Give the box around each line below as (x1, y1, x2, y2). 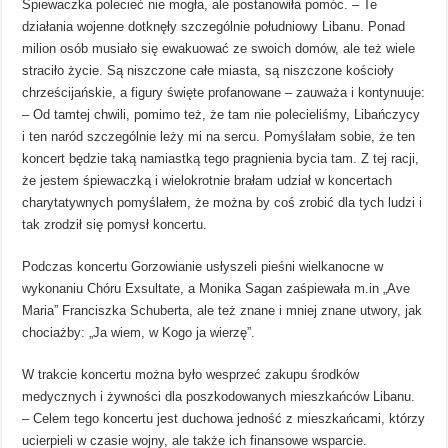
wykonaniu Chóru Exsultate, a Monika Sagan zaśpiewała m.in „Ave (22, 280, 411, 296)
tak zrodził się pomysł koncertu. (22, 216, 208, 232)
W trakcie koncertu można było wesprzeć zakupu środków (22, 366, 360, 382)
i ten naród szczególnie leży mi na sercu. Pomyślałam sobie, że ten (22, 128, 416, 144)
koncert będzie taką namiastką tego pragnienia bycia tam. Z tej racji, (22, 150, 420, 166)
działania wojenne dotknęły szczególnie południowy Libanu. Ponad (22, 18, 406, 34)
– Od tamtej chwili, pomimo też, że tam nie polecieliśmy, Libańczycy (22, 106, 421, 122)
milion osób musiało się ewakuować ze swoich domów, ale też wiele (22, 40, 416, 56)
